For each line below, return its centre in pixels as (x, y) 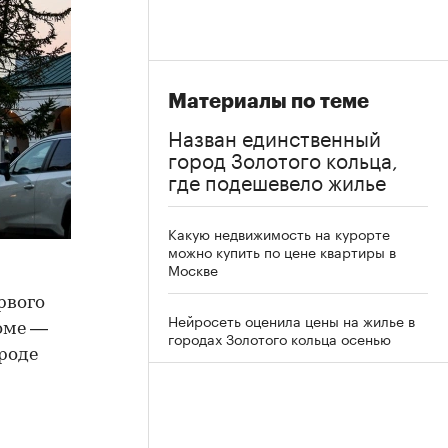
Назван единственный (274, 136)
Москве (193, 269)
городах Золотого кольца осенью (279, 338)
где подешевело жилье (277, 180)
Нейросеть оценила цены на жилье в (291, 320)
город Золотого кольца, (283, 158)
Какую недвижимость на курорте (279, 233)
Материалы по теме (268, 101)
